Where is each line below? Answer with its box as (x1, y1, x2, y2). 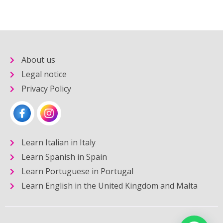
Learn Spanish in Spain (21, 151, 107, 162)
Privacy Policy (21, 83, 71, 94)
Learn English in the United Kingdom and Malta (21, 180, 198, 191)
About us (21, 54, 55, 65)
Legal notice (21, 69, 67, 80)
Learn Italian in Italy (21, 137, 96, 148)
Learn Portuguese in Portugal (21, 166, 133, 177)
